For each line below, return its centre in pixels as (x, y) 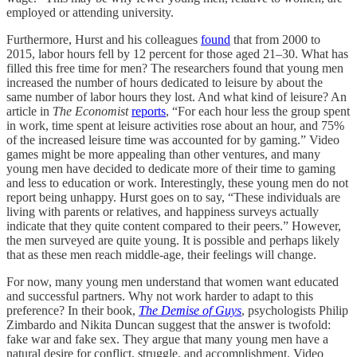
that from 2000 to (275, 39)
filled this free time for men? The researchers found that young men (175, 68)
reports (149, 111)
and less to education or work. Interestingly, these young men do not (177, 182)
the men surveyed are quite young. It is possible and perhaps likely (173, 240)
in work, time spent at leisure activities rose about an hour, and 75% (175, 125)
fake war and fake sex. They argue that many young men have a (167, 339)
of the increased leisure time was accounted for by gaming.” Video (173, 139)
